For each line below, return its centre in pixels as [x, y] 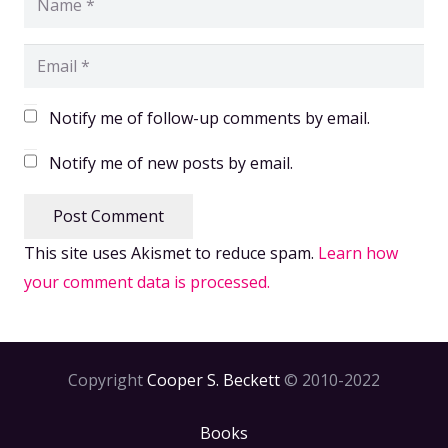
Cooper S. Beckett [213, 380]
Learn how [358, 252]
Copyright [107, 380]
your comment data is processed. [147, 281]
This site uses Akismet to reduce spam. [171, 252]
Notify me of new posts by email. [171, 163]
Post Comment [108, 216]
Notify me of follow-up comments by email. [209, 118]
